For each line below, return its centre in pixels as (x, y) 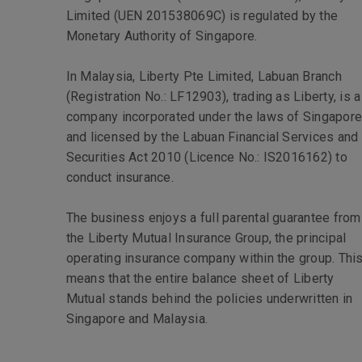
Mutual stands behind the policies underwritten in (209, 299)
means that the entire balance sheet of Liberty (200, 278)
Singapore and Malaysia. (137, 319)
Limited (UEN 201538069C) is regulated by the (202, 16)
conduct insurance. (120, 177)
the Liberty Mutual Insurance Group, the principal (206, 238)
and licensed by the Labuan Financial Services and (212, 137)
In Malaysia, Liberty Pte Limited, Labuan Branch (204, 76)
